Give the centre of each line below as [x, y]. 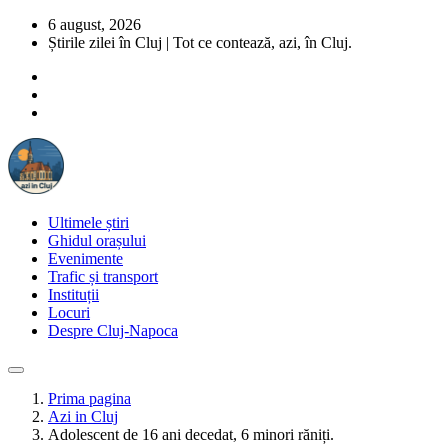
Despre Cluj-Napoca [113, 330]
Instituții [73, 294]
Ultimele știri [88, 222]
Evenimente [85, 258]
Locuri [69, 312]
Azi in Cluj [83, 416]
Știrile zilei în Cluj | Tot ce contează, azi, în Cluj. [200, 42]
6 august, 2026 [94, 24]
